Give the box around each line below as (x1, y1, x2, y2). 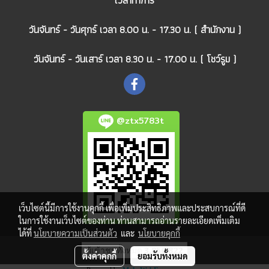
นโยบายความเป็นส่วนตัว (34, 228, 117, 238)
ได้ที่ (19, 228, 34, 238)
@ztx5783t (113, 114, 164, 128)
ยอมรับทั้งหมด (137, 250, 188, 261)
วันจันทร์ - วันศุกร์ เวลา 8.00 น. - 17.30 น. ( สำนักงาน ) (28, 20, 241, 38)
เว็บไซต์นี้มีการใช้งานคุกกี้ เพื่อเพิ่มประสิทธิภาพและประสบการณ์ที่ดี (19, 202, 246, 213)
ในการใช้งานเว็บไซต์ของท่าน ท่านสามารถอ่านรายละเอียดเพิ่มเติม (19, 215, 240, 226)
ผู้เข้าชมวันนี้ (86, 244, 133, 256)
